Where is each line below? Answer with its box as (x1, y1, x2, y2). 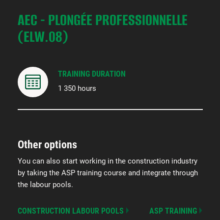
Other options (17, 138, 77, 151)
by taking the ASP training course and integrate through (17, 168, 198, 178)
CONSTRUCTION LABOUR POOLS (17, 206, 124, 216)
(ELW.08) (17, 26, 68, 48)
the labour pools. (17, 180, 73, 190)
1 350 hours (57, 84, 96, 93)
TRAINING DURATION (57, 69, 126, 79)
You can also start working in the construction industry (17, 157, 197, 166)
